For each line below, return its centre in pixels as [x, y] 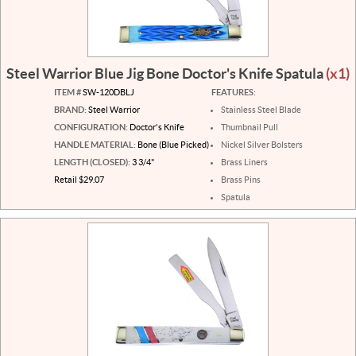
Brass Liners [244, 163]
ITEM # [67, 93]
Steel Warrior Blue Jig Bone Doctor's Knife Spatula [166, 73]
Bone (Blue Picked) [172, 145]
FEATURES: [233, 93]
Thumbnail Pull [249, 128]
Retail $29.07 [79, 180]
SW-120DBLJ [107, 93]
